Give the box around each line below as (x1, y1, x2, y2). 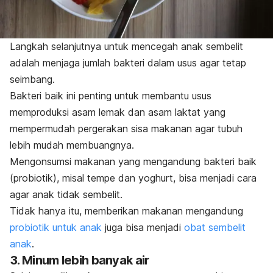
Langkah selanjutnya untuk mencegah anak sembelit (10, 40, 243, 53)
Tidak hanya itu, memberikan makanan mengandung (10, 205, 243, 218)
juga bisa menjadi (102, 221, 184, 234)
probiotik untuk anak (10, 221, 102, 234)
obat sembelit (184, 221, 246, 234)
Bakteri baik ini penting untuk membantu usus (10, 90, 211, 102)
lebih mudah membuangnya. (10, 139, 134, 152)
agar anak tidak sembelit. (10, 188, 122, 201)
